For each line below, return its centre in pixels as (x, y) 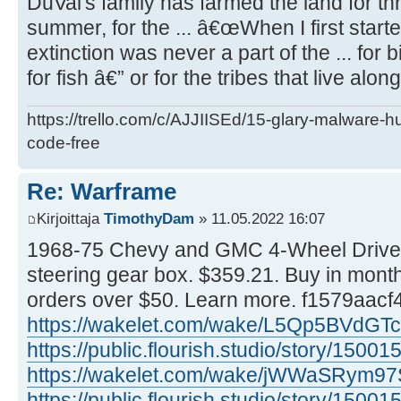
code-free (64, 143)
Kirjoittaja (70, 218)
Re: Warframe (102, 192)
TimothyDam (149, 218)
